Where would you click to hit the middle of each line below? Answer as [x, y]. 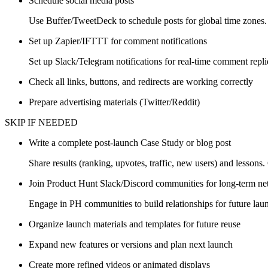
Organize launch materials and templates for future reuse [135, 224]
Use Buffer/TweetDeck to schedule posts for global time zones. [148, 21]
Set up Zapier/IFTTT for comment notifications [118, 41]
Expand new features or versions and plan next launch [131, 245]
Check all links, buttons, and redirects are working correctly [141, 82]
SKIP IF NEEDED [41, 123]
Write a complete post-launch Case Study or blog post [130, 143]
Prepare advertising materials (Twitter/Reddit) [114, 102]
